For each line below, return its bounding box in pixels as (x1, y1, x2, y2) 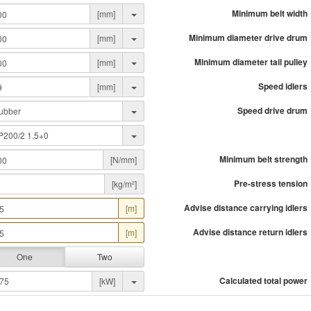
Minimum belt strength (219, 153, 308, 165)
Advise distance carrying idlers (183, 201, 308, 214)
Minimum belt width (231, 7, 308, 19)
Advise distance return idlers (192, 226, 308, 238)
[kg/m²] (112, 178, 137, 190)
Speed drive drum (237, 104, 308, 117)
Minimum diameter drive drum (188, 31, 308, 44)
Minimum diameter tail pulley (194, 56, 308, 68)
